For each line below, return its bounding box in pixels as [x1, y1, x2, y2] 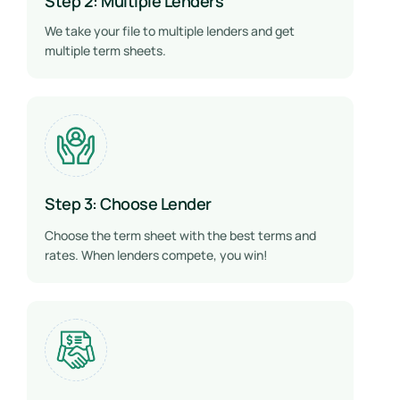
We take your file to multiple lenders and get [45, 22, 295, 40]
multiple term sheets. [45, 42, 169, 60]
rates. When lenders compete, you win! [45, 246, 271, 264]
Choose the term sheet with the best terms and [45, 227, 316, 245]
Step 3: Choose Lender [45, 193, 212, 215]
